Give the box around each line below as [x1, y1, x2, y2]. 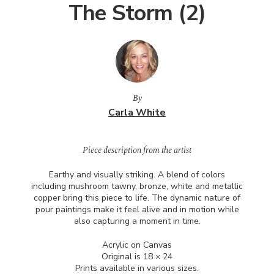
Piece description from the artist [83, 144, 191, 157]
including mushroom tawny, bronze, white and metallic [31, 180, 243, 192]
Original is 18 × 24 [102, 251, 172, 262]
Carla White [108, 106, 166, 119]
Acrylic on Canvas [102, 239, 172, 251]
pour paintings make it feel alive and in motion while [35, 204, 239, 215]
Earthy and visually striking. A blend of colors [49, 169, 225, 180]
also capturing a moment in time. [73, 215, 201, 227]
